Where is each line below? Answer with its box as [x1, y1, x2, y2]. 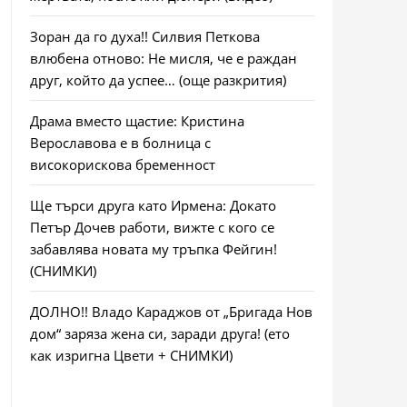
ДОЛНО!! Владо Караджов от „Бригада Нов [29, 303, 313, 321]
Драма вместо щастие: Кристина [29, 112, 244, 130]
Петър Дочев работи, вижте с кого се [29, 218, 274, 236]
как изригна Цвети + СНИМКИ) [29, 346, 233, 364]
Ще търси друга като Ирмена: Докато [29, 196, 276, 214]
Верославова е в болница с [29, 134, 211, 152]
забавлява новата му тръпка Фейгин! [29, 240, 277, 258]
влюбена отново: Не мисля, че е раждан [29, 49, 297, 67]
